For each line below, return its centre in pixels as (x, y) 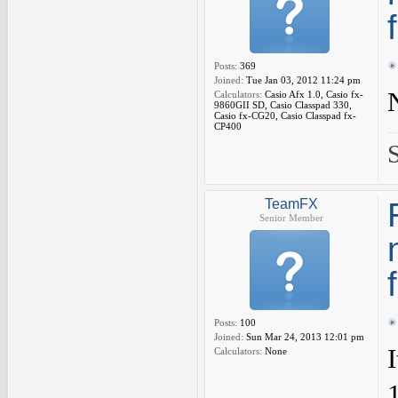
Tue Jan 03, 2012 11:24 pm (302, 80)
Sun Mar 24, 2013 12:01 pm (304, 337)
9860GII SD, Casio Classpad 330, (283, 105)
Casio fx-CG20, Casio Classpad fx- (285, 115)
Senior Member (291, 218)
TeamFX (291, 204)
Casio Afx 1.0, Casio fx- (313, 94)
